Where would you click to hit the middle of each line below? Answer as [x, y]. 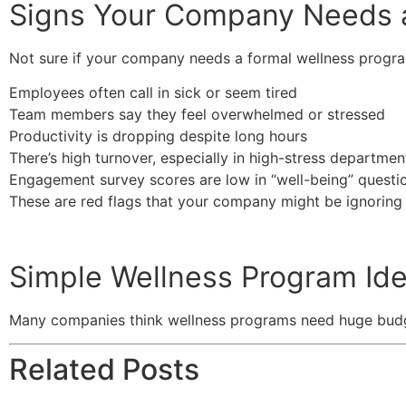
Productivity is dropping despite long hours [158, 136]
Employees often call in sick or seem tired [153, 92]
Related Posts [104, 370]
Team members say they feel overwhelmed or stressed [197, 114]
